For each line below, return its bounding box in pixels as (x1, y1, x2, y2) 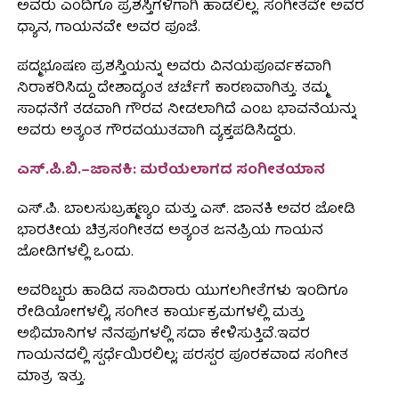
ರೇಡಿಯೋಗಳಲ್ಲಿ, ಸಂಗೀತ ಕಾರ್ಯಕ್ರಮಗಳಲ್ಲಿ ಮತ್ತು (16, 301, 304, 327)
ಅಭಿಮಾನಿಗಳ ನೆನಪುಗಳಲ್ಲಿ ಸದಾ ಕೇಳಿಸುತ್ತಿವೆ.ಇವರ (16, 322, 310, 348)
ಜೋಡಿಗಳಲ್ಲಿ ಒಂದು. (16, 240, 134, 266)
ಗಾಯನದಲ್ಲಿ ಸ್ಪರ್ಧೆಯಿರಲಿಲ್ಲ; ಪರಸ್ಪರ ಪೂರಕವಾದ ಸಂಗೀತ (16, 344, 348, 370)
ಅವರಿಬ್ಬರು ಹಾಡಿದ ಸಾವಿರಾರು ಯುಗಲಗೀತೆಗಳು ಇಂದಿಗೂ (16, 280, 348, 305)
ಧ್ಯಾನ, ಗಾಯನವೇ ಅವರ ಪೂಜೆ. (16, 16, 200, 42)
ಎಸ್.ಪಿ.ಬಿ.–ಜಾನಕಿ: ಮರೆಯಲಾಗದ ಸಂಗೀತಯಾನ (16, 159, 325, 184)
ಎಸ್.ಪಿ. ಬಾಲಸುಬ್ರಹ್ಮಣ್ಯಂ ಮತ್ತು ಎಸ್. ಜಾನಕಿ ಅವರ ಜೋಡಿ (16, 198, 355, 224)
